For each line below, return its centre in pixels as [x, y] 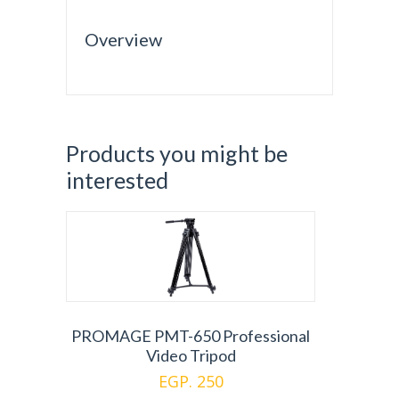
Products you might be [177, 154]
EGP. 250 [191, 382]
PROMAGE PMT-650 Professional [191, 336]
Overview [123, 40]
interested [117, 180]
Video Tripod [191, 356]
